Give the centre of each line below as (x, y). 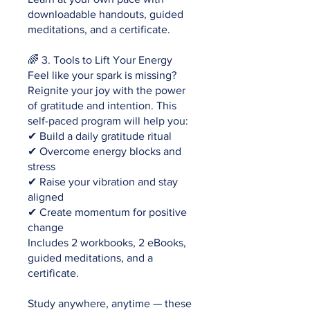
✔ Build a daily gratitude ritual (100, 136)
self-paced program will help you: (108, 120)
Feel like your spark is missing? (102, 75)
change (46, 227)
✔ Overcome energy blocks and (104, 151)
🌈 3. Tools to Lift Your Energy (100, 60)
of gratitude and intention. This (102, 105)
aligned (46, 197)
